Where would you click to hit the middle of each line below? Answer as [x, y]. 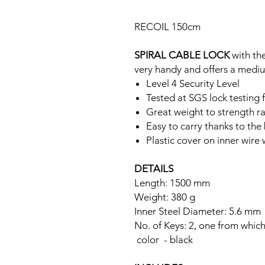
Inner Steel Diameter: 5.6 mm [198, 211]
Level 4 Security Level [193, 83]
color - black [164, 240]
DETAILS [154, 169]
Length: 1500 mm [172, 183]
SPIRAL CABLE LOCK [182, 55]
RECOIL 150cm [167, 27]
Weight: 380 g [165, 197]
